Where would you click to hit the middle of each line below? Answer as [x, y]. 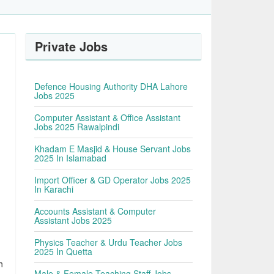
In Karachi [54, 189]
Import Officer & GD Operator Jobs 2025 [113, 180]
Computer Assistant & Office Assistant [108, 117]
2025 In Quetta [64, 251]
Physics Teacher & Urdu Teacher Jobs [109, 242]
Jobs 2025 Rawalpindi [77, 127]
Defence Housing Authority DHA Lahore [111, 86]
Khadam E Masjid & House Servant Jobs [113, 149]
